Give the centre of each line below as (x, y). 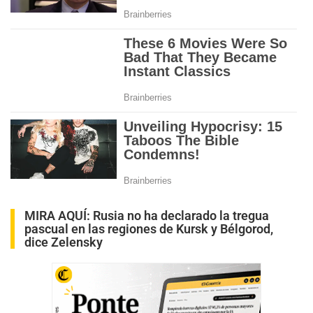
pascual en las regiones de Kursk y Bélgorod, (149, 228)
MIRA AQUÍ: (59, 215)
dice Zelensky (64, 242)
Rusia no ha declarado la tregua (181, 215)
